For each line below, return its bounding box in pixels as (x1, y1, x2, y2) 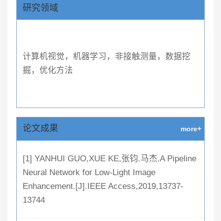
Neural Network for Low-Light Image (22, 168, 155, 178)
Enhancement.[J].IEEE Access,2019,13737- (22, 182, 184, 191)
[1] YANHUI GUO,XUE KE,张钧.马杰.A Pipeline (22, 154, 196, 164)
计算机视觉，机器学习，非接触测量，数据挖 (22, 51, 190, 61)
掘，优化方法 (22, 65, 73, 75)
